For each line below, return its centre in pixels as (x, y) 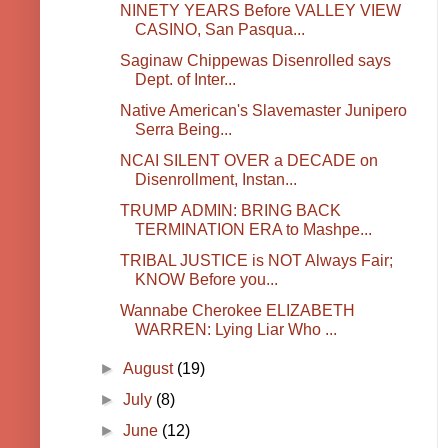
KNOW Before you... (206, 280)
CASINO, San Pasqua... (219, 30)
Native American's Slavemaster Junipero (263, 111)
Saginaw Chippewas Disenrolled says (255, 61)
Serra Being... (183, 130)
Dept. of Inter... (185, 80)
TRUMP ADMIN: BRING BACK (230, 211)
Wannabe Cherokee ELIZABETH (237, 311)
